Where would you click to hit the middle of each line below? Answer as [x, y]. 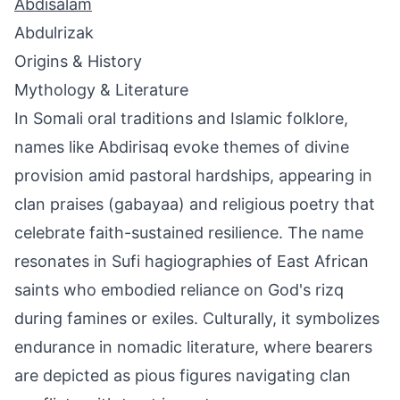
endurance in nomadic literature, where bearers [193, 347]
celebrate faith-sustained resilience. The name [189, 233]
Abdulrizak [54, 33]
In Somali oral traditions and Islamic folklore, [181, 118]
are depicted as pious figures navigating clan [183, 375]
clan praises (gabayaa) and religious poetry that [195, 204]
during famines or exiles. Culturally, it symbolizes [197, 318]
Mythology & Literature [101, 90]
